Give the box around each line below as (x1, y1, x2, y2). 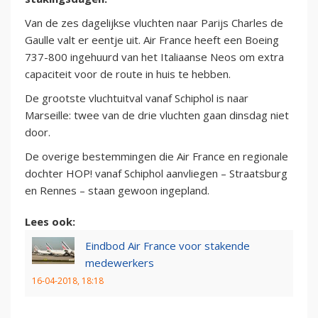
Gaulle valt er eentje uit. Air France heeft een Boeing (25, 33, 279, 48)
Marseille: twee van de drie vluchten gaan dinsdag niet (25, 108, 289, 123)
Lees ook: (25, 214, 75, 229)
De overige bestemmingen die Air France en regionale (25, 149, 288, 164)
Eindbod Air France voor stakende (85, 238, 250, 253)
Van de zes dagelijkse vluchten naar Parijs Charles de (25, 16, 283, 31)
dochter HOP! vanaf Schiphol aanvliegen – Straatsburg (25, 166, 287, 181)
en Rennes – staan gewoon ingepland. (25, 183, 209, 198)
